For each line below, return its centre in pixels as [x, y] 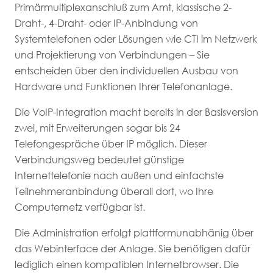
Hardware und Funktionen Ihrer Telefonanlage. [123, 87]
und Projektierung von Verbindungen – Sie [112, 55]
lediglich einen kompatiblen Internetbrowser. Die [127, 265]
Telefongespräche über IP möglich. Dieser [111, 144]
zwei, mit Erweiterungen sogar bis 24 [97, 128]
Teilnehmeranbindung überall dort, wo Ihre [114, 192]
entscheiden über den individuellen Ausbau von [126, 71]
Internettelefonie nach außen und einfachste [119, 176]
